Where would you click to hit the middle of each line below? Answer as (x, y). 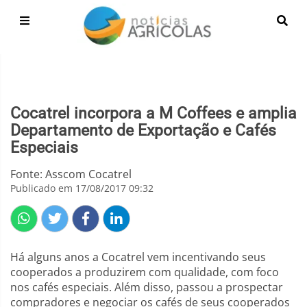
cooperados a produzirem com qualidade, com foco (145, 272)
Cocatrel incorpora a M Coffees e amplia (153, 113)
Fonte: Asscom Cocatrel (71, 174)
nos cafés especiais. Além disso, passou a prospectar (147, 287)
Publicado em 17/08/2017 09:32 (82, 188)
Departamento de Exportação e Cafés (143, 131)
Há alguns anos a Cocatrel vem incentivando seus (138, 257)
